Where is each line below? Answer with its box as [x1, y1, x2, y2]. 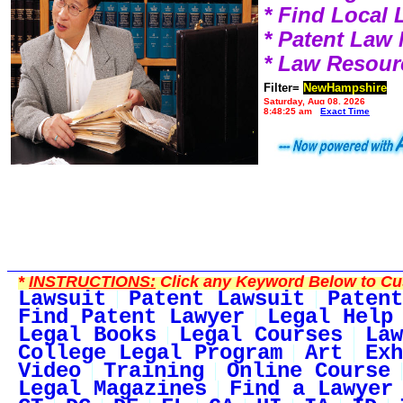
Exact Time [320, 106, 370, 117]
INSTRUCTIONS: [29, 273, 156, 291]
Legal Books [18, 323, 157, 348]
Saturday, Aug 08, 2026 [264, 96, 365, 107]
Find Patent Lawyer [18, 305, 245, 330]
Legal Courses [179, 323, 343, 348]
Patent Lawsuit [129, 287, 305, 312]
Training [103, 359, 204, 384]
